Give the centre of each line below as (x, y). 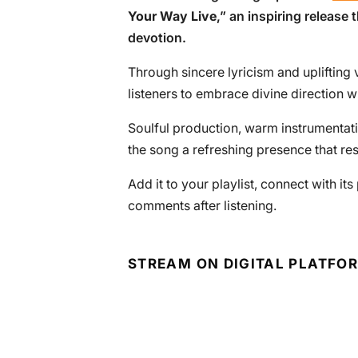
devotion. (157, 38)
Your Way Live (172, 16)
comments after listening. (202, 205)
